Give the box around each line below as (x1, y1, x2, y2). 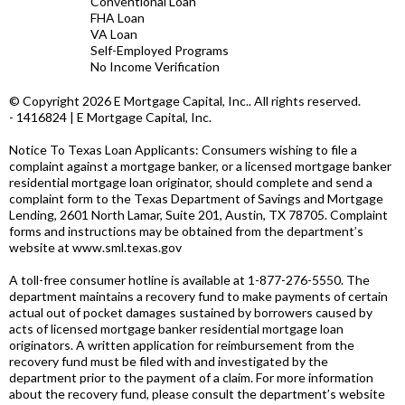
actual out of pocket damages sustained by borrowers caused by (9, 305, 372, 321)
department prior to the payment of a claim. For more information (9, 370, 373, 386)
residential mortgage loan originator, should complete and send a (9, 174, 372, 191)
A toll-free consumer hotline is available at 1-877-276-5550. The (9, 272, 370, 288)
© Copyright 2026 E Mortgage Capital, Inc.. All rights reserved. (9, 93, 361, 109)
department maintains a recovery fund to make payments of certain (9, 288, 388, 305)
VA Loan (90, 26, 137, 42)
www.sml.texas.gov (72, 240, 182, 256)
